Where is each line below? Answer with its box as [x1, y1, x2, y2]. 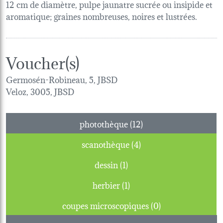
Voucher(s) [6, 49, 80, 74]
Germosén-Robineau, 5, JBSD [6, 72, 117, 86]
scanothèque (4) [131, 136, 141, 150]
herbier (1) [122, 177, 130, 191]
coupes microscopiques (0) [150, 198, 161, 212]
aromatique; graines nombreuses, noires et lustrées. [6, 8, 197, 22]
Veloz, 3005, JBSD [6, 84, 74, 98]
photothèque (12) [130, 116, 143, 130]
